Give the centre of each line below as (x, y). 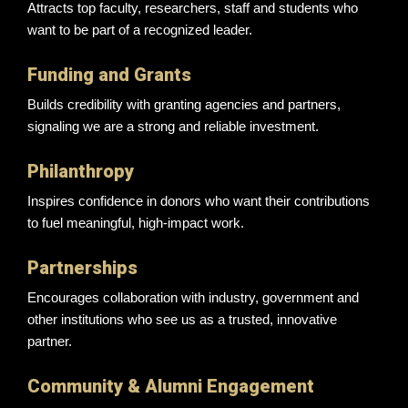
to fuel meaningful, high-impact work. (136, 222)
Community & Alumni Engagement (171, 386)
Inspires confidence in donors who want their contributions (199, 200)
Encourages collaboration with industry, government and (193, 297)
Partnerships (82, 267)
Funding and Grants (109, 74)
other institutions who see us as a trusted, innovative (182, 319)
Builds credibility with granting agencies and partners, (184, 104)
